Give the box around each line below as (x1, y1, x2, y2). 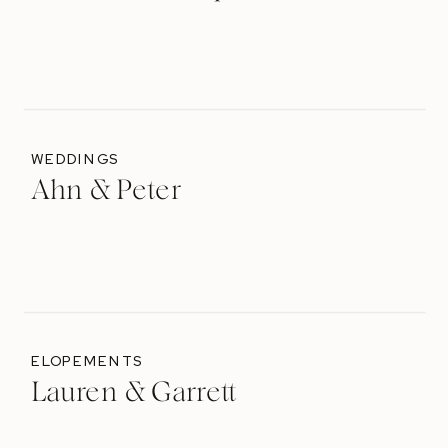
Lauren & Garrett (30, 380, 237, 407)
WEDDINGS (30, 150, 119, 169)
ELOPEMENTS (30, 352, 143, 371)
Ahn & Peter (30, 178, 181, 206)
